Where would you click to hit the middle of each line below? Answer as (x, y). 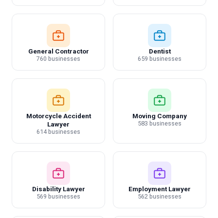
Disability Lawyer (58, 189)
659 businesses (160, 59)
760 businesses (58, 59)
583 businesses (160, 123)
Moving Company (160, 116)
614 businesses (58, 132)
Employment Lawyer (160, 189)
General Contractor (58, 51)
